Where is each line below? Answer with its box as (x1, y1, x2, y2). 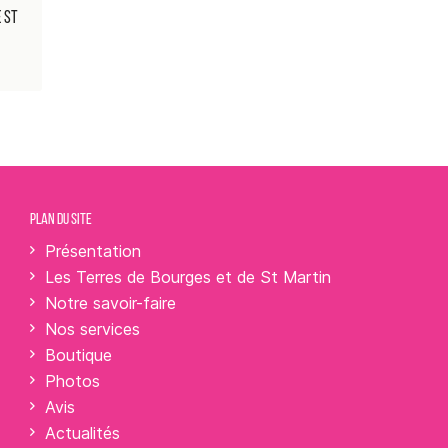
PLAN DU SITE (30, 212, 93, 229)
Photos (45, 371, 101, 392)
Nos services (45, 319, 141, 340)
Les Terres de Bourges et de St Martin (45, 267, 332, 288)
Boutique (45, 345, 113, 366)
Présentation (45, 241, 142, 262)
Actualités (45, 423, 121, 444)
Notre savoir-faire (45, 293, 177, 314)
